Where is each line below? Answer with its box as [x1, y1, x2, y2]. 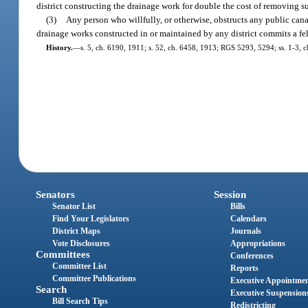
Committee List [52, 261, 107, 272]
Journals [230, 226, 261, 236]
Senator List [52, 201, 96, 212]
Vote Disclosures [52, 239, 111, 249]
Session [213, 189, 246, 201]
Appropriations [230, 239, 285, 249]
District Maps [52, 226, 101, 236]
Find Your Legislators [52, 214, 130, 224]
